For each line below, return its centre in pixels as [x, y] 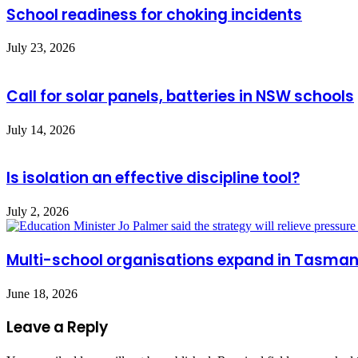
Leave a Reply [57, 328]
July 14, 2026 [41, 129]
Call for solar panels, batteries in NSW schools [180, 96]
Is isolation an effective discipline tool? [153, 178]
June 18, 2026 [42, 293]
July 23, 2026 [41, 48]
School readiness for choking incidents [154, 14]
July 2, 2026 [38, 212]
